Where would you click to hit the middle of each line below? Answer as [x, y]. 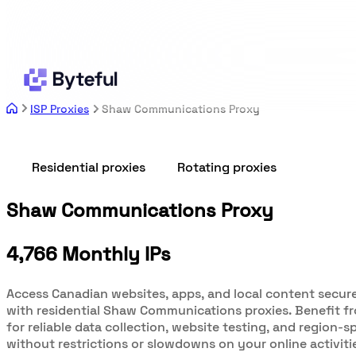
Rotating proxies [227, 167]
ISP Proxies [60, 109]
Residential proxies [89, 167]
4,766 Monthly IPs [89, 254]
